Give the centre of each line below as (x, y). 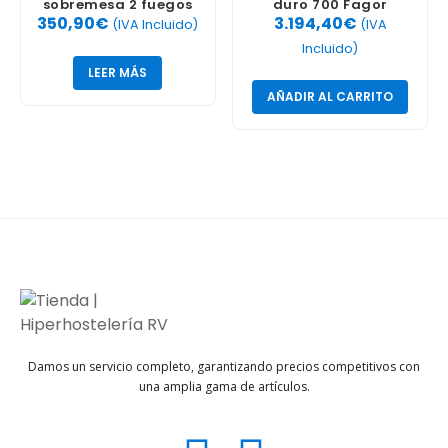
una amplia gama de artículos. (224, 386)
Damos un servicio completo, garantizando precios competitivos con (224, 366)
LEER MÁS (118, 72)
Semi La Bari (118, 23)
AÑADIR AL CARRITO (330, 96)
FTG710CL (330, 23)
